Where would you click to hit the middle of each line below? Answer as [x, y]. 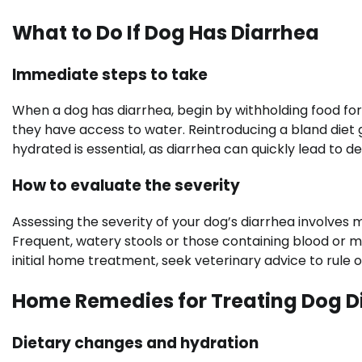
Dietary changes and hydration [135, 343]
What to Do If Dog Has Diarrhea [166, 32]
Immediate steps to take [110, 74]
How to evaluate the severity [126, 186]
